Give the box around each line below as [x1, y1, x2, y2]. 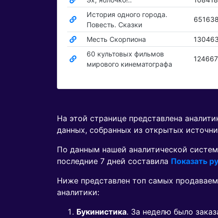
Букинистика [76, 207, 127, 217]
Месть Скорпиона [86, 35, 146, 44]
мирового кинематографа [86, 60, 172, 69]
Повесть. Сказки [86, 20, 142, 29]
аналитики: [57, 187, 99, 198]
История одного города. [86, 10, 167, 19]
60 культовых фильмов [86, 50, 164, 58]
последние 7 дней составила [57, 156, 171, 166]
